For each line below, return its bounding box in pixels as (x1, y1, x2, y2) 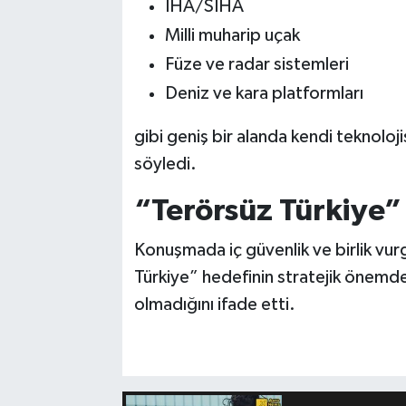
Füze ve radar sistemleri (164, 54, 349, 73)
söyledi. (133, 154, 197, 173)
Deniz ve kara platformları (164, 83, 363, 102)
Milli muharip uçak (164, 25, 300, 44)
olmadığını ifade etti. (133, 295, 295, 314)
